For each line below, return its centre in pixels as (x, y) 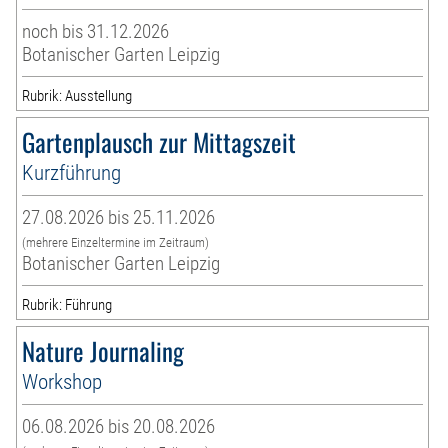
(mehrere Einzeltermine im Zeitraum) (116, 242)
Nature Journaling (103, 350)
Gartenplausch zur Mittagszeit (159, 141)
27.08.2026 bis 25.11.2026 (119, 217)
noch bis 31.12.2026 (96, 31)
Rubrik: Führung (67, 304)
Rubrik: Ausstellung (77, 95)
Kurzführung (72, 172)
